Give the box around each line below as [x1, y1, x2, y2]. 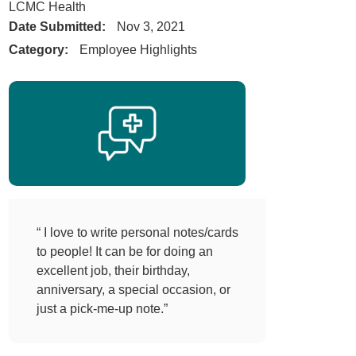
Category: [9, 42, 69, 57]
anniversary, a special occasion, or [36, 283, 230, 297]
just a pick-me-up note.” [36, 302, 168, 316]
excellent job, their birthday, [36, 264, 190, 278]
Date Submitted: [9, 19, 106, 34]
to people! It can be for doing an [36, 245, 213, 259]
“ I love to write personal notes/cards [36, 226, 238, 240]
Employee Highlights [79, 42, 197, 57]
